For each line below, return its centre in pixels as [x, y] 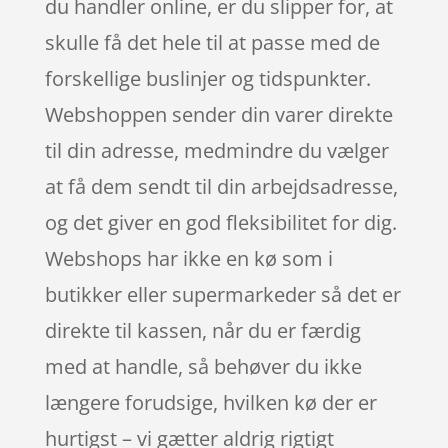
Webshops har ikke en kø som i [188, 258]
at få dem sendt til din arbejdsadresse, [221, 186]
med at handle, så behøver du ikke [203, 366]
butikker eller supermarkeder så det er [222, 294]
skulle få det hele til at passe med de [212, 42]
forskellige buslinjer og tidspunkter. [207, 78]
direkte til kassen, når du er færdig [202, 330]
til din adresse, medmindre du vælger [216, 150]
